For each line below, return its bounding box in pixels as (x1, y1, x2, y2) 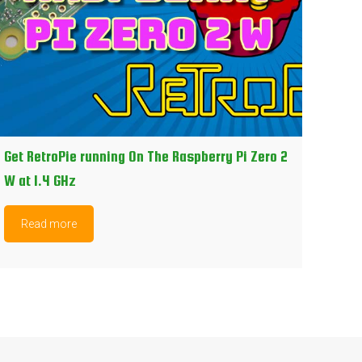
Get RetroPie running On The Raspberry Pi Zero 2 (4, 148, 288, 166)
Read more (21, 217, 78, 231)
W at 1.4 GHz (4, 172, 77, 190)
